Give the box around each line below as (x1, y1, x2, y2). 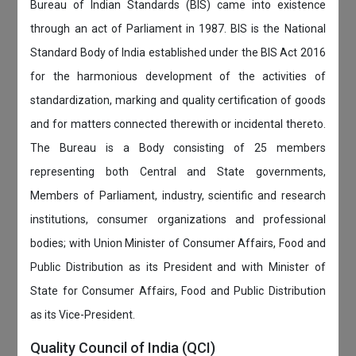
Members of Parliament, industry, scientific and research (30, 189, 326, 203)
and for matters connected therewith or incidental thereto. (30, 118, 326, 131)
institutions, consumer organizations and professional (30, 213, 326, 226)
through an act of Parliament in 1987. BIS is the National (30, 22, 326, 36)
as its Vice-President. (30, 308, 136, 322)
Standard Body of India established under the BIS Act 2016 (30, 46, 326, 60)
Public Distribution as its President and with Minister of (30, 261, 326, 274)
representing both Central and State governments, (30, 165, 326, 179)
